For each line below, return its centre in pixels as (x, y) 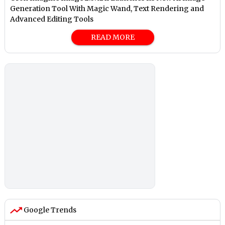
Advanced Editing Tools (52, 19)
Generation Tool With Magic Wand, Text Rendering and (107, 8)
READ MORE (113, 37)
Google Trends (49, 210)
